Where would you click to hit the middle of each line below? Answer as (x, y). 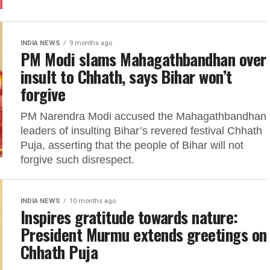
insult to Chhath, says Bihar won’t (126, 77)
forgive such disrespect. (77, 160)
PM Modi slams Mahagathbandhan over (143, 59)
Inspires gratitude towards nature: (129, 217)
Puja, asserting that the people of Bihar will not (132, 145)
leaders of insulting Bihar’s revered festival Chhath (141, 131)
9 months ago (91, 43)
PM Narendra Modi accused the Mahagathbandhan (143, 116)
